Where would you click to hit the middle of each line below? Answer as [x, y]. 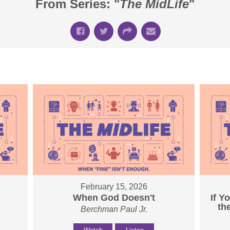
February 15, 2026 [114, 187]
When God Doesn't [114, 198]
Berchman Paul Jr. [114, 209]
